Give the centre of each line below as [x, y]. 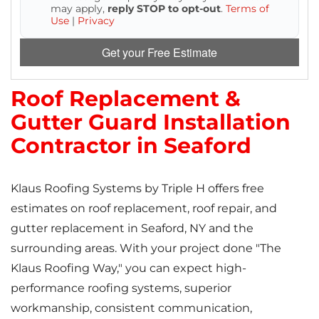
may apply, [79, 9]
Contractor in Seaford [131, 146]
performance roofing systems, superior [121, 288]
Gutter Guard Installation [151, 122]
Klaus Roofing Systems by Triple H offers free [137, 189]
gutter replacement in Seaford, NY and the [132, 229]
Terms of [247, 9]
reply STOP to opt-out [164, 9]
